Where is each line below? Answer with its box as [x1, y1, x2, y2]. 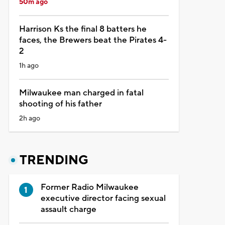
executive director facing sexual [40, 192, 166, 204]
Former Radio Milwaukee [40, 181, 139, 193]
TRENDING [19, 152, 88, 168]
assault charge [40, 203, 96, 215]
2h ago [19, 114, 40, 123]
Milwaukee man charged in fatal [19, 87, 144, 98]
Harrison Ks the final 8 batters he [19, 23, 147, 35]
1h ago [19, 61, 39, 70]
